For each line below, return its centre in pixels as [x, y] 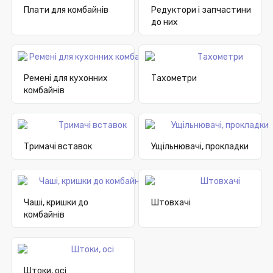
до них [165, 23]
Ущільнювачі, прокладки [200, 147]
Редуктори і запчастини [201, 10]
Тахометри [174, 79]
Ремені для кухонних [66, 79]
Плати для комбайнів [66, 10]
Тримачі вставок [58, 147]
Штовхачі [171, 203]
